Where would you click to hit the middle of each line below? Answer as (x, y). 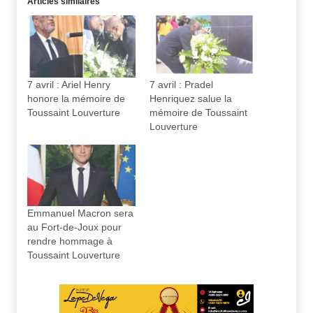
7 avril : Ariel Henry (69, 84)
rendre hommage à (70, 241)
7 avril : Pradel (181, 84)
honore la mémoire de (76, 98)
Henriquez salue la (191, 98)
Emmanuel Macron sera (80, 213)
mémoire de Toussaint (198, 112)
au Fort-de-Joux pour (74, 227)
